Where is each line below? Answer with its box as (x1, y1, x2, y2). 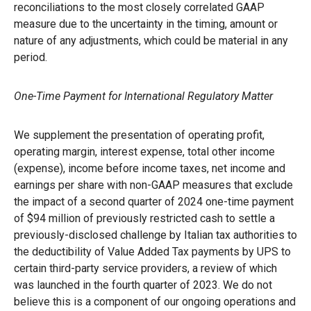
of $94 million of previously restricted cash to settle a (14, 211, 275, 225)
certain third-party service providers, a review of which (14, 261, 277, 275)
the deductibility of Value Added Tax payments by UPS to (14, 244, 291, 258)
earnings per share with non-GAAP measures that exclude (14, 178, 293, 192)
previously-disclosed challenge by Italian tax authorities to (14, 228, 297, 242)
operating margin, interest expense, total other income (14, 144, 275, 158)
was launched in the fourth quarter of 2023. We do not (14, 278, 272, 292)
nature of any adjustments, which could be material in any (14, 33, 288, 47)
